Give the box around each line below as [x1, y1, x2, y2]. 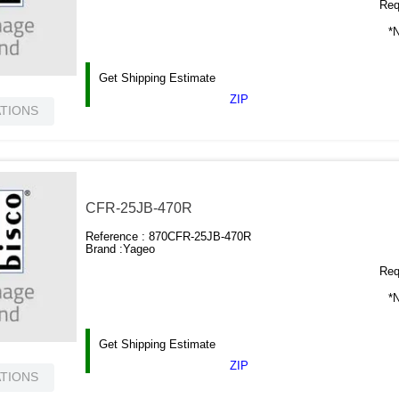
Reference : [85, 230, 150, 244]
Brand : [85, 242, 124, 256]
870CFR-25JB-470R [149, 230, 252, 244]
